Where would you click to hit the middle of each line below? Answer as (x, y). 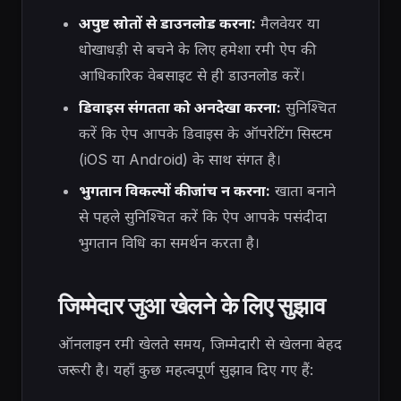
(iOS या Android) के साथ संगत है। (179, 159)
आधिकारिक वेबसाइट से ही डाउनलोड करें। (192, 76)
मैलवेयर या (287, 24)
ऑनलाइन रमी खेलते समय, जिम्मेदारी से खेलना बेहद (200, 344)
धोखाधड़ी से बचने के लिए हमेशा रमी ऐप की (197, 50)
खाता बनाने (303, 191)
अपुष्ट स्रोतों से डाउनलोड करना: (167, 24)
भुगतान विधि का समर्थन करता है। (169, 243)
